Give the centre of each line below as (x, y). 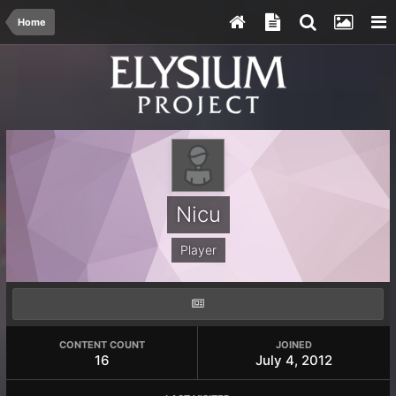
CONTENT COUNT (102, 345)
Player (198, 250)
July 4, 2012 (294, 360)
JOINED (294, 345)
